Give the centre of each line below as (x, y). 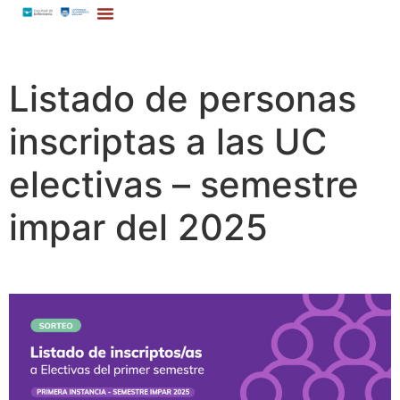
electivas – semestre (184, 185)
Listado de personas (183, 99)
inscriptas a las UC (168, 142)
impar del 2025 (138, 228)
